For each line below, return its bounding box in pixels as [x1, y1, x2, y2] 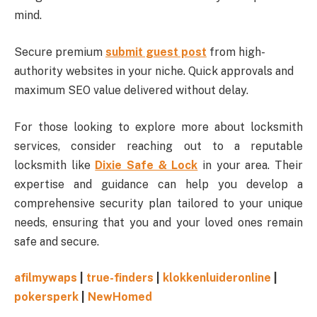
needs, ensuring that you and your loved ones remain [14, 215, 303, 229]
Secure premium [14, 45, 105, 59]
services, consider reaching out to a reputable [14, 139, 303, 153]
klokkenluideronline [163, 271, 271, 285]
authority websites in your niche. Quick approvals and [14, 64, 294, 79]
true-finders [86, 271, 154, 285]
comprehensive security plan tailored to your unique [14, 196, 303, 210]
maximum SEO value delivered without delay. [14, 83, 248, 98]
